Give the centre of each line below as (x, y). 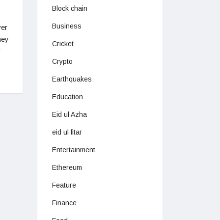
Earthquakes (72, 79)
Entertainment (74, 150)
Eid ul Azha (69, 115)
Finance (64, 203)
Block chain (70, 9)
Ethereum (67, 168)
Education (68, 97)
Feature (64, 185)
